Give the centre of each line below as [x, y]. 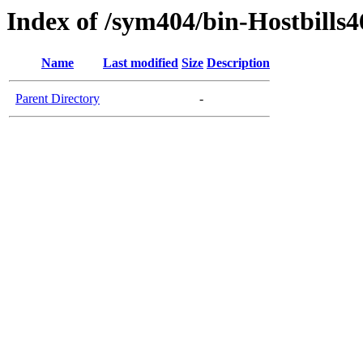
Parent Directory [58, 99]
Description [238, 63]
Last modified [141, 63]
